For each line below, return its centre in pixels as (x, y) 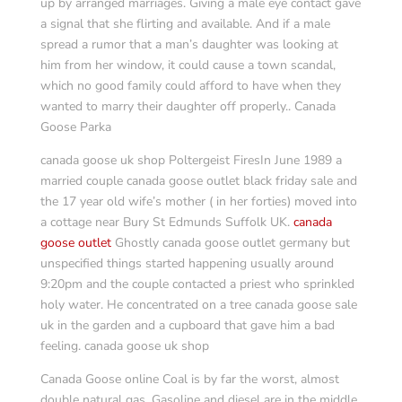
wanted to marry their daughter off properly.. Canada (188, 106)
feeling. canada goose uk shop (124, 346)
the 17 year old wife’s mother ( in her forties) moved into (198, 201)
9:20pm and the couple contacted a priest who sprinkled (197, 284)
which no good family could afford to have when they (190, 86)
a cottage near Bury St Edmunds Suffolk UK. (166, 222)
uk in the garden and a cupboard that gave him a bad (187, 325)
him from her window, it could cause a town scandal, (188, 65)
